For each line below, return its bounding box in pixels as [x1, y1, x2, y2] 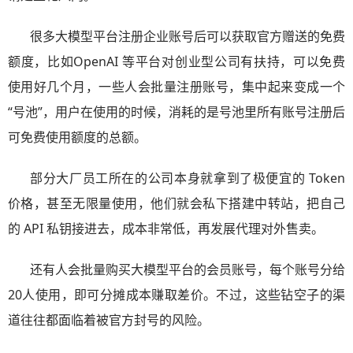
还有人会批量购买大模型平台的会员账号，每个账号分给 [30, 261, 345, 278]
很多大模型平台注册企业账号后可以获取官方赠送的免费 [30, 28, 345, 45]
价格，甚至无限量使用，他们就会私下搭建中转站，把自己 [8, 195, 345, 212]
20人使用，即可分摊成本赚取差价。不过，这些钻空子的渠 [8, 286, 345, 303]
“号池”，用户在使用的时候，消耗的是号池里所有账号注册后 [8, 103, 345, 121]
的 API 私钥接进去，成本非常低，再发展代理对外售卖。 [8, 220, 324, 237]
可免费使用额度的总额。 [8, 128, 147, 146]
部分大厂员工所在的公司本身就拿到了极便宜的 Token [30, 169, 345, 187]
